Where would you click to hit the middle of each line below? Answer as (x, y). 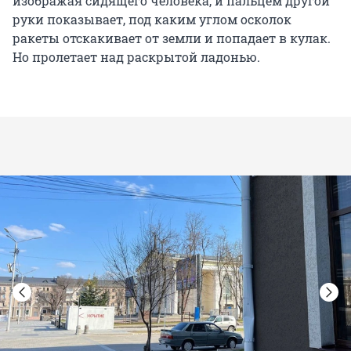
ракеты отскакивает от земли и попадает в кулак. (172, 38)
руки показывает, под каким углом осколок (152, 20)
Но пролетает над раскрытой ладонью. (136, 57)
